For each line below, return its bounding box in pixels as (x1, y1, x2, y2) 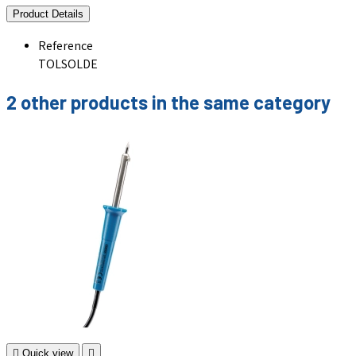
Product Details (13, 8, 83, 21)
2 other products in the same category (6, 90, 331, 114)
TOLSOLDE (38, 56, 98, 75)
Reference (38, 38, 93, 57)
